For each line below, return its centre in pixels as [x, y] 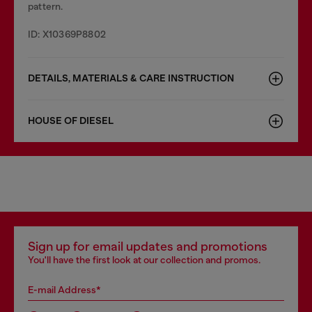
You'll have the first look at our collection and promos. [144, 260]
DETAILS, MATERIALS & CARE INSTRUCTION [131, 78]
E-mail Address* [64, 290]
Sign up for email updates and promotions [148, 247]
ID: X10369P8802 [67, 34]
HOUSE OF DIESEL [71, 121]
